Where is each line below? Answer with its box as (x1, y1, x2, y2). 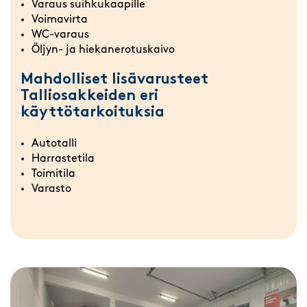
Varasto (32, 184, 71, 195)
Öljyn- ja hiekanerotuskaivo (32, 44, 175, 56)
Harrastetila (32, 153, 95, 165)
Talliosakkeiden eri (21, 88, 158, 105)
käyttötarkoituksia (21, 105, 164, 121)
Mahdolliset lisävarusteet (21, 72, 208, 88)
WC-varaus (32, 29, 89, 40)
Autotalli (32, 138, 77, 150)
